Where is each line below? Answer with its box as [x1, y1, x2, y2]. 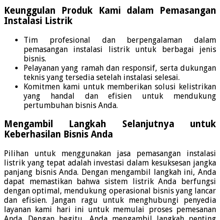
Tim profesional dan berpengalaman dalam [24, 35, 216, 45]
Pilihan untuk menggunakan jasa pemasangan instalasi [4, 149, 216, 159]
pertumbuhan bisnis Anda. [24, 100, 118, 110]
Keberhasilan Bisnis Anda [4, 129, 113, 140]
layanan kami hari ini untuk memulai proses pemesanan [4, 205, 216, 215]
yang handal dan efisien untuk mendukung [24, 91, 216, 101]
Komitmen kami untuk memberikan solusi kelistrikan [24, 82, 216, 91]
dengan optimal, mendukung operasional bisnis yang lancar [4, 186, 216, 196]
